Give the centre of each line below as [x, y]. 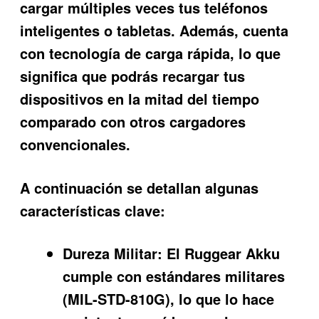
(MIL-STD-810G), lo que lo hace [169, 298]
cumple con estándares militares [174, 276]
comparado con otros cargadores [133, 122]
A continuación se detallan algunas [140, 187]
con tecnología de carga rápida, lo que [151, 53]
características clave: [93, 210]
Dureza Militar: [113, 253]
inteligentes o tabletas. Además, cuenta [155, 31]
